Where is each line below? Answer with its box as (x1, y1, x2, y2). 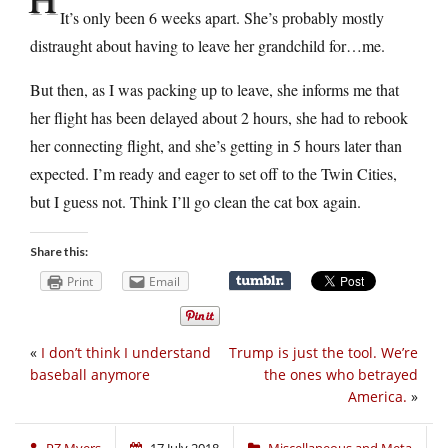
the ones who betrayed (264, 365, 418, 385)
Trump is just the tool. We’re (229, 343, 418, 363)
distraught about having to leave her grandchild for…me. (30, 34, 385, 56)
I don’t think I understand (41, 343, 211, 363)
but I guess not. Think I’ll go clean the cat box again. (30, 190, 361, 212)
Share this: (30, 243, 88, 259)
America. (348, 387, 407, 407)
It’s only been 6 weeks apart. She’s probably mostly (60, 6, 384, 28)
